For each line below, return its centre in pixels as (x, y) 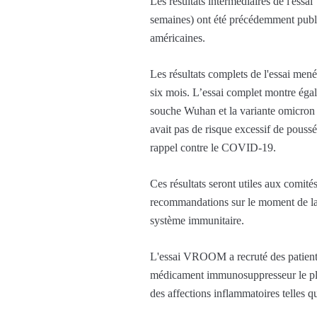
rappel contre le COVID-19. (213, 148)
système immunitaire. (197, 221)
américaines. (178, 38)
